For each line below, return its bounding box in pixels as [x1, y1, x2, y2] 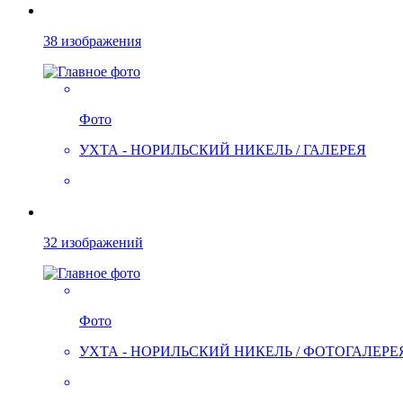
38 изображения [43, 33, 141, 49]
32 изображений [43, 235, 143, 251]
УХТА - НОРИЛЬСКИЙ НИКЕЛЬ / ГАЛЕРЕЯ [79, 142, 366, 158]
